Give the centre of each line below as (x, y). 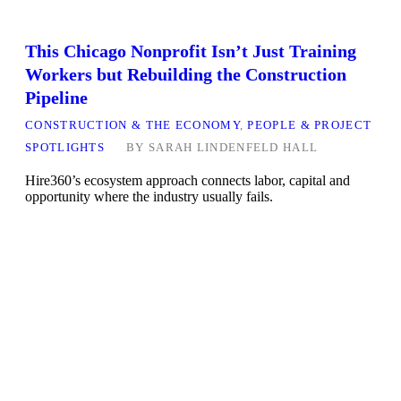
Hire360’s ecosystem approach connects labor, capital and (188, 181)
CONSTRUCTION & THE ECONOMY (132, 125)
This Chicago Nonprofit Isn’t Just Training (191, 51)
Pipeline (56, 98)
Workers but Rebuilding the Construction (186, 75)
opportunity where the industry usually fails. (149, 197)
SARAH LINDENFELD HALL (233, 148)
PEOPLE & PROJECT (310, 125)
